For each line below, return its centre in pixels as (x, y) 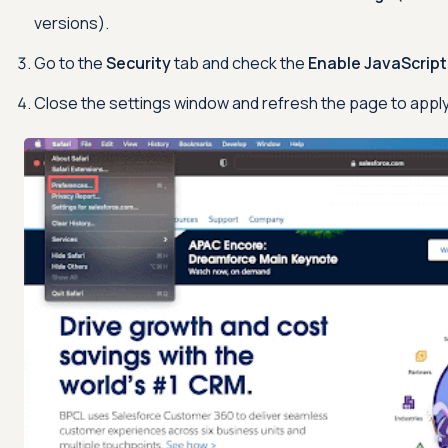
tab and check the (239, 63)
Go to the (70, 63)
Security (138, 63)
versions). (71, 23)
